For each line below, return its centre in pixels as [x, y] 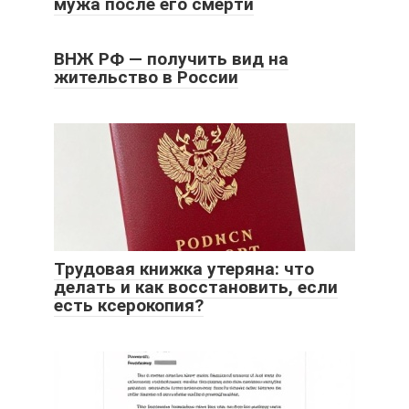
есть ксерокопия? [129, 305]
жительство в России [146, 77]
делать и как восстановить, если [196, 287]
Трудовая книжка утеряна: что [184, 268]
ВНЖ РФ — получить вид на [171, 58]
